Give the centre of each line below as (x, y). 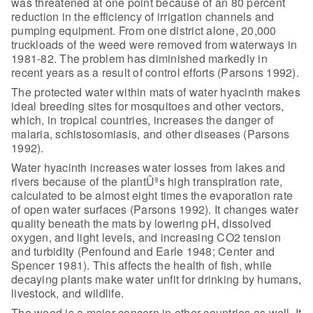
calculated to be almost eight (85, 195)
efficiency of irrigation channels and (182, 16)
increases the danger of (212, 119)
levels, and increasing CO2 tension (190, 237)
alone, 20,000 (240, 30)
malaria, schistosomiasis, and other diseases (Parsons (151, 133)
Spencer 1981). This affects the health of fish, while (142, 265)
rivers (26, 181)
